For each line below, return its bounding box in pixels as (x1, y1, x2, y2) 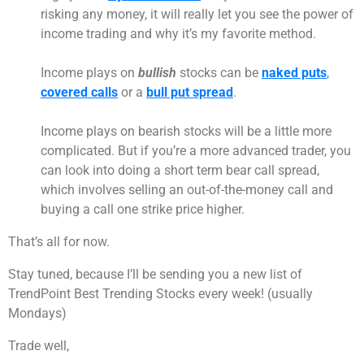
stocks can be (176, 65, 262, 81)
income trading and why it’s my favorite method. (41, 26, 316, 42)
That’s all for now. (8, 234, 110, 250)
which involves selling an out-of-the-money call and (41, 182, 333, 198)
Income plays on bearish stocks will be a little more (41, 123, 331, 140)
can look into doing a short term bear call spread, (41, 162, 319, 179)
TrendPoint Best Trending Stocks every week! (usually (8, 286, 313, 302)
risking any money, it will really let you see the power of (41, 6, 353, 23)
